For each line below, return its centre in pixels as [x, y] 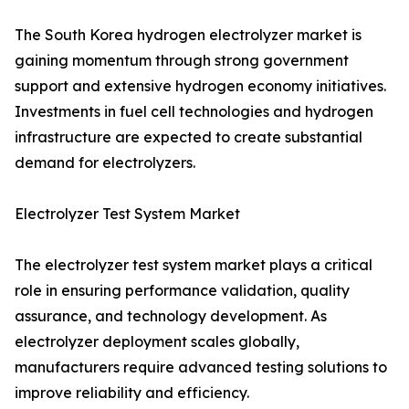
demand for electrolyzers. [105, 163]
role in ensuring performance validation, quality [182, 291]
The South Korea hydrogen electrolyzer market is [188, 35]
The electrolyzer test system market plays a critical [194, 265]
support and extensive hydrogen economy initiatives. [200, 86]
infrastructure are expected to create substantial [189, 137]
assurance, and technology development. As [171, 316]
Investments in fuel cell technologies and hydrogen [194, 112]
